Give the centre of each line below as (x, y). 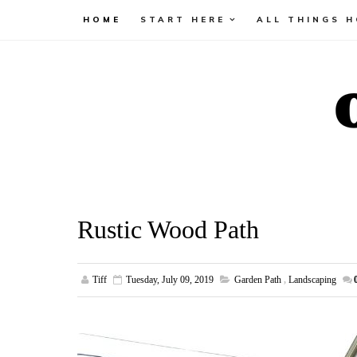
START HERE (183, 20)
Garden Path (258, 280)
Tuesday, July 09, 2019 (170, 280)
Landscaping (312, 280)
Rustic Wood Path (168, 229)
